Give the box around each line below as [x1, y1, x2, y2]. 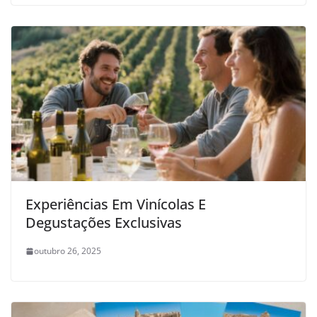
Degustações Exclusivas [25, 213, 182, 233]
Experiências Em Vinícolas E [25, 195, 206, 214]
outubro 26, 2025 [34, 245, 101, 258]
